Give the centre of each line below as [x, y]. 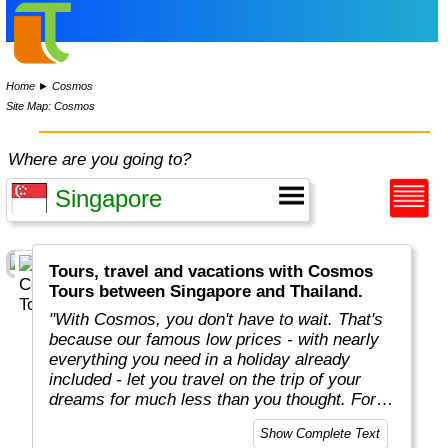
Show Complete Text [320, 434]
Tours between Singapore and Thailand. [206, 292]
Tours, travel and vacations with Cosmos [211, 272]
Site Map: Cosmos [51, 105]
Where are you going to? [100, 159]
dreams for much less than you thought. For [213, 400]
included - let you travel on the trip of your [205, 380]
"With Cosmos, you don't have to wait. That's [216, 320]
